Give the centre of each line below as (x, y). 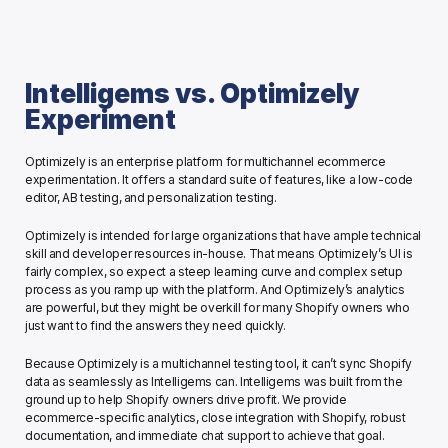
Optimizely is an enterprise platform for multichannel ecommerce (205, 162)
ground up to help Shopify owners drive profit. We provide (186, 400)
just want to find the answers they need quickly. (157, 326)
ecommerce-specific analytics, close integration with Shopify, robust (215, 418)
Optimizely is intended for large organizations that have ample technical (223, 236)
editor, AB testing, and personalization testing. (151, 198)
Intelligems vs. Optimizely (192, 94)
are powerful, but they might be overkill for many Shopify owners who (217, 308)
